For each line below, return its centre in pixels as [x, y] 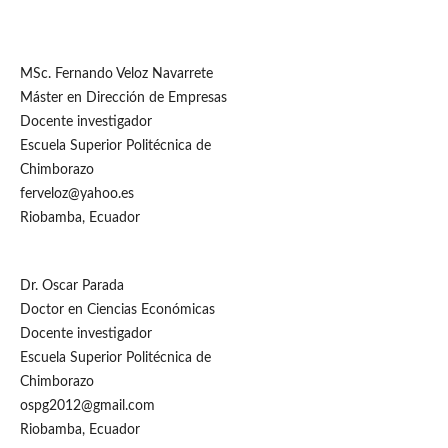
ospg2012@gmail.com [87, 405]
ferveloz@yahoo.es [76, 193]
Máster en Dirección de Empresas [123, 97]
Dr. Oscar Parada [71, 285]
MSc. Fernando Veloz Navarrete [116, 73]
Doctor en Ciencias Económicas [117, 309]
